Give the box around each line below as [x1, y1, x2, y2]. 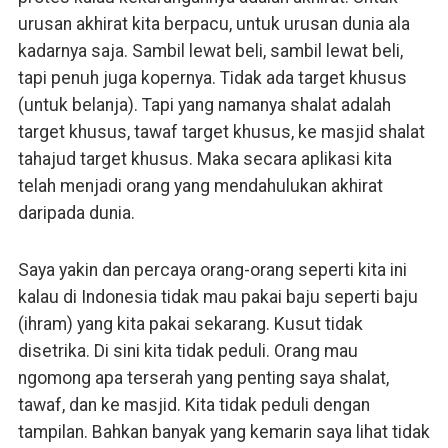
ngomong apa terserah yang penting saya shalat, [17, 367, 389, 388]
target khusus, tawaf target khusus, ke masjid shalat [17, 121, 425, 142]
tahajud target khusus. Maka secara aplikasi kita [17, 148, 392, 169]
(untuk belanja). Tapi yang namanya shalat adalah [17, 94, 391, 115]
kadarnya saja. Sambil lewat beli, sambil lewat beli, [17, 40, 403, 61]
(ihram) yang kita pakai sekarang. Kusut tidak [17, 313, 363, 334]
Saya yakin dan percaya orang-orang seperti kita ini [17, 259, 407, 280]
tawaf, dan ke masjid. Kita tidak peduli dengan [17, 394, 370, 415]
